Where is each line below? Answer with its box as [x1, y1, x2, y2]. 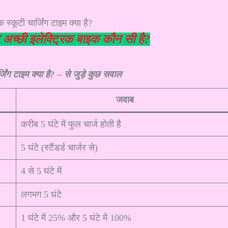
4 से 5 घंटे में [21, 165, 62, 176]
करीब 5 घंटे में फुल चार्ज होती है [21, 119, 121, 129]
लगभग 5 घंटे [21, 189, 62, 199]
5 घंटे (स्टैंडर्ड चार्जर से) [21, 142, 98, 153]
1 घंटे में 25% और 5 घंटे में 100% [21, 212, 131, 223]
